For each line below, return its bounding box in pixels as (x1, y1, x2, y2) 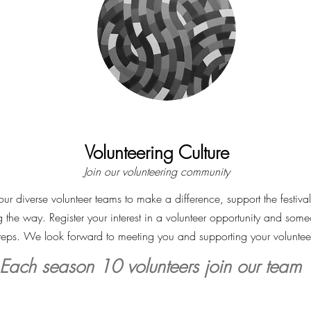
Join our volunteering (84, 164, 180, 179)
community (180, 164, 230, 179)
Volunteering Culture (85, 141, 229, 165)
